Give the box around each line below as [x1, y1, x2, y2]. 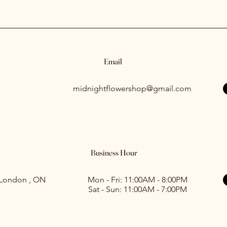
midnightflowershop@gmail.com [73, 84, 192, 93]
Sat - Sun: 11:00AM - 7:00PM [88, 184, 187, 194]
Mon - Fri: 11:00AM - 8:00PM [87, 175, 187, 184]
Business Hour [90, 147, 137, 158]
